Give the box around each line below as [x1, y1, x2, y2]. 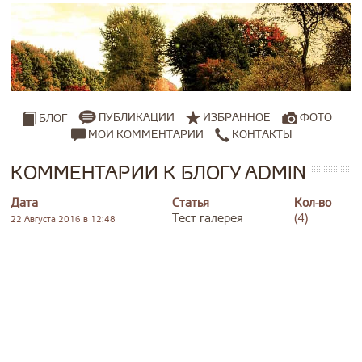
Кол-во [294, 195, 331, 211]
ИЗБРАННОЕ [203, 111, 271, 125]
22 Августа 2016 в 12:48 [11, 213, 116, 225]
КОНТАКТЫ [229, 127, 292, 141]
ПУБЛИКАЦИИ [99, 111, 175, 125]
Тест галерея [172, 210, 243, 226]
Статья [172, 195, 209, 211]
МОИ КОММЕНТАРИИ [85, 127, 204, 141]
